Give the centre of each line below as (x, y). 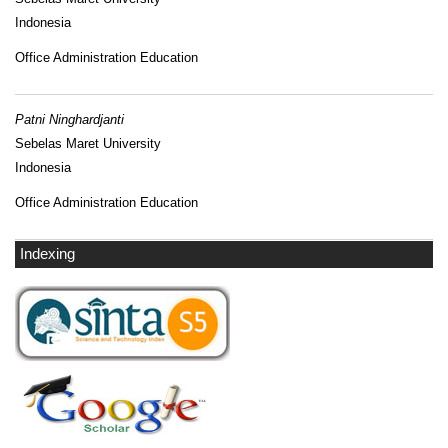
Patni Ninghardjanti (69, 120)
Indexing (47, 253)
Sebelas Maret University (88, 144)
